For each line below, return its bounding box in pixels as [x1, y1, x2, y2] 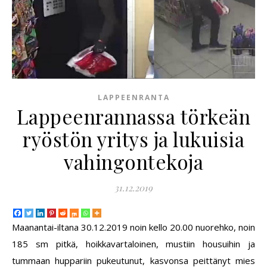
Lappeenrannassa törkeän [16, 103, 251, 130]
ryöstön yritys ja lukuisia [23, 126, 244, 153]
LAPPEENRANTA [97, 92, 170, 103]
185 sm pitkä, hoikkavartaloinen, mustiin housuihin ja [12, 238, 255, 250]
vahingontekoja [64, 148, 203, 175]
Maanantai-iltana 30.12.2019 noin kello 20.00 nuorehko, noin [12, 221, 255, 234]
